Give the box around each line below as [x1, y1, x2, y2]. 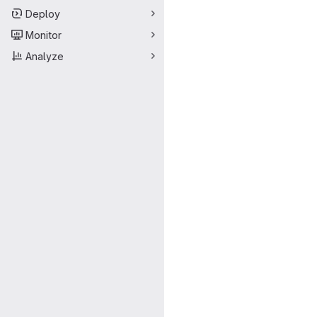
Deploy [25, 7, 60, 20]
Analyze [25, 50, 64, 62]
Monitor [25, 28, 62, 41]
